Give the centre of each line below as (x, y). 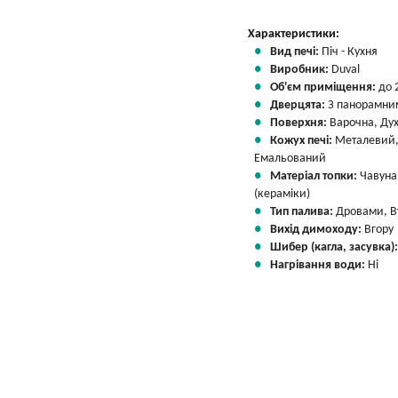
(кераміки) (282, 194)
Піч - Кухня (350, 52)
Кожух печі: (302, 141)
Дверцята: (299, 105)
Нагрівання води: (319, 265)
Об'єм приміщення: (324, 88)
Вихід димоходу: (317, 230)
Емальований (290, 159)
